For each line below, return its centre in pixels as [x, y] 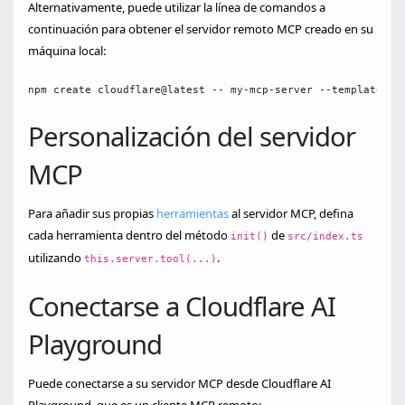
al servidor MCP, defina [291, 214]
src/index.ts [325, 236]
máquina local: [67, 51]
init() [250, 236]
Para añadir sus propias [92, 214]
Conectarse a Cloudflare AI [182, 307]
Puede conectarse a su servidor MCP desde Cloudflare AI [179, 384]
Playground [95, 345]
